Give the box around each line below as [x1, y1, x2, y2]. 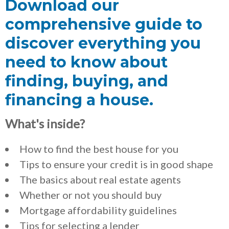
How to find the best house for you [19, 142, 178, 155]
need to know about [5, 52, 168, 72]
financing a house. [5, 90, 153, 109]
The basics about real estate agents [19, 173, 181, 186]
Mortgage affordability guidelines [19, 203, 177, 216]
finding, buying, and [5, 71, 168, 90]
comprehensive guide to [5, 14, 202, 34]
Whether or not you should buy [19, 188, 162, 201]
